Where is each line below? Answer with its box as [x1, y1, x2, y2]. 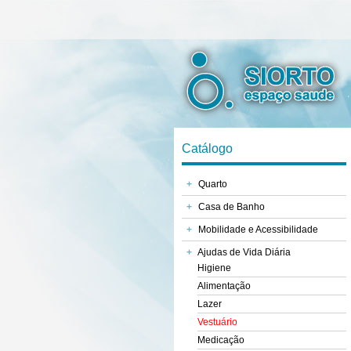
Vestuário [197, 317, 237, 327]
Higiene [197, 262, 231, 273]
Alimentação [197, 280, 251, 291]
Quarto [198, 179, 227, 190]
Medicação [197, 335, 244, 346]
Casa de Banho [198, 201, 265, 212]
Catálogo [182, 142, 233, 155]
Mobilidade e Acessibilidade [198, 224, 318, 235]
